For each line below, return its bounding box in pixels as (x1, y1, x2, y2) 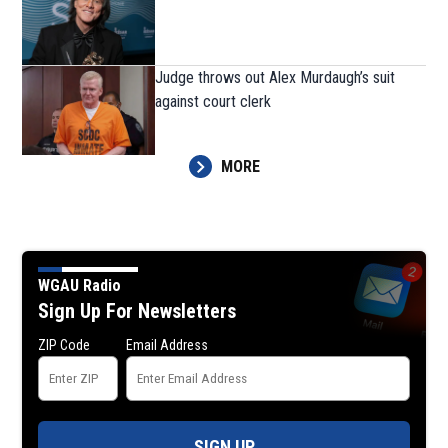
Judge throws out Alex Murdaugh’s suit (155, 68, 396, 88)
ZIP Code (38, 336, 91, 353)
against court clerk (155, 92, 272, 112)
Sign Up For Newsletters (38, 298, 237, 323)
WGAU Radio (38, 275, 122, 295)
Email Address (126, 336, 209, 353)
